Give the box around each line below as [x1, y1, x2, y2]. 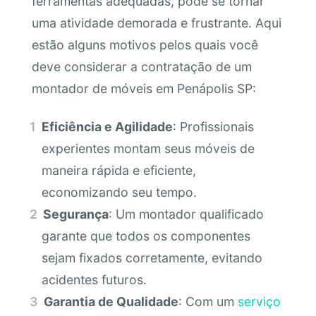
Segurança [43, 206, 109, 221]
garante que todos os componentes [41, 228, 250, 243]
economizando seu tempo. [41, 184, 197, 200]
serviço [238, 293, 281, 309]
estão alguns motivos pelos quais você [31, 37, 258, 53]
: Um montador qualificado [109, 206, 265, 221]
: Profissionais [173, 119, 255, 134]
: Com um [178, 293, 238, 309]
